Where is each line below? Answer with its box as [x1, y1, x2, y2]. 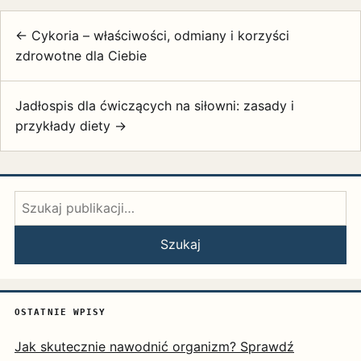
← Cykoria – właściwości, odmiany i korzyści [15, 27, 289, 44]
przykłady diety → [15, 117, 127, 134]
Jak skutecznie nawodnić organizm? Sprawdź [15, 338, 294, 355]
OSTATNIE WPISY [15, 306, 106, 317]
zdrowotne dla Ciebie [15, 47, 147, 64]
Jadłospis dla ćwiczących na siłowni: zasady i [15, 97, 294, 114]
